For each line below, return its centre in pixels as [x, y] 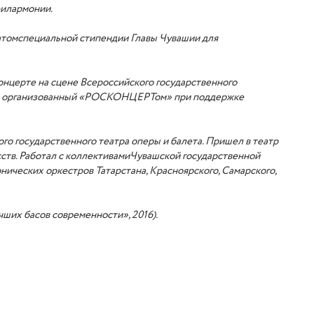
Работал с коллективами [75, 157]
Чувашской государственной [195, 157]
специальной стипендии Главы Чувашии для [118, 39]
